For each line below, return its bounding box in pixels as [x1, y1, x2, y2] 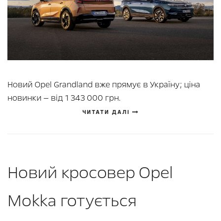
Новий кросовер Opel [7, 161, 173, 184]
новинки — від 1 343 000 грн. [7, 92, 120, 104]
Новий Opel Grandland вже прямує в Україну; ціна [7, 79, 200, 91]
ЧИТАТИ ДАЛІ [82, 109, 132, 116]
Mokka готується [7, 189, 137, 213]
